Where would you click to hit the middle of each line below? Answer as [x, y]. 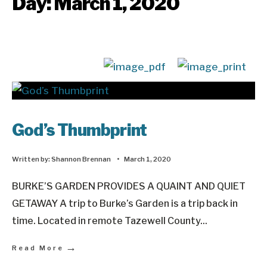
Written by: [32, 159]
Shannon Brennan [81, 159]
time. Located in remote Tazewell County [106, 221]
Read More [38, 248]
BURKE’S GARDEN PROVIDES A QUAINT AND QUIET [129, 186]
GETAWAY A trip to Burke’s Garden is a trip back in [125, 203]
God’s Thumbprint [80, 130]
